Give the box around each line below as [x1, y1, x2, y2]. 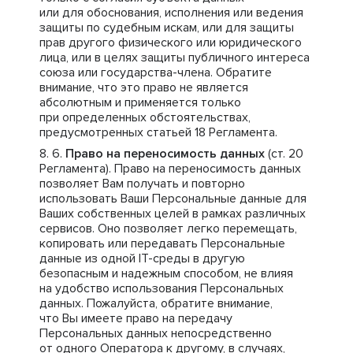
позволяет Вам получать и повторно [39, 176, 245, 191]
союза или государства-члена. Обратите [39, 65, 272, 80]
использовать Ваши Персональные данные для [39, 191, 307, 206]
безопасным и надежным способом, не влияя [39, 266, 293, 281]
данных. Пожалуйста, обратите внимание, [39, 295, 273, 311]
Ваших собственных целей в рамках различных [39, 206, 306, 221]
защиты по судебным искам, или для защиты [39, 20, 294, 35]
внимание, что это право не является [39, 80, 248, 95]
